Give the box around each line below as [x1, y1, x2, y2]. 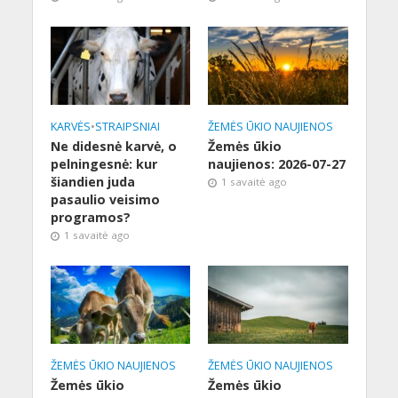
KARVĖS [50, 118, 91, 134]
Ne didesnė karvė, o [50, 137, 177, 155]
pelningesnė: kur [50, 155, 157, 172]
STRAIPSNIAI [94, 118, 160, 134]
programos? [50, 208, 131, 226]
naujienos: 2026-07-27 [208, 155, 346, 172]
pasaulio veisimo [50, 190, 160, 208]
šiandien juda [50, 172, 135, 190]
